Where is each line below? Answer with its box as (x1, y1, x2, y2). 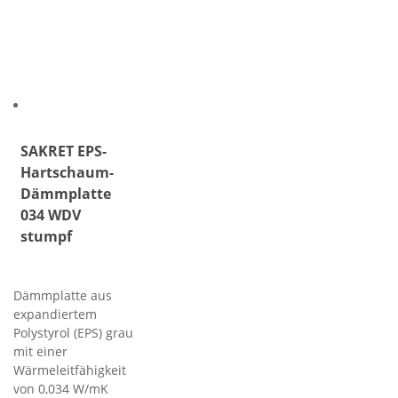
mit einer (13, 343, 68, 360)
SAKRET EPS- (20, 141, 107, 161)
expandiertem (13, 306, 97, 322)
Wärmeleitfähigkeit (13, 362, 126, 378)
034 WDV (20, 205, 81, 225)
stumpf (20, 227, 72, 246)
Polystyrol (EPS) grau (13, 324, 133, 341)
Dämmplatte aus (13, 287, 112, 304)
